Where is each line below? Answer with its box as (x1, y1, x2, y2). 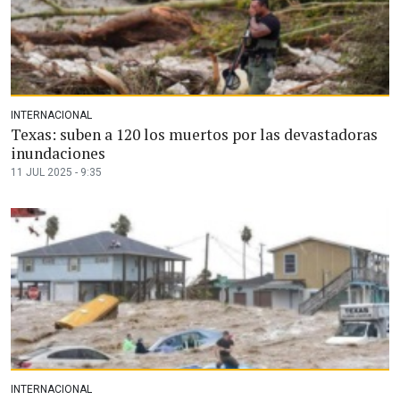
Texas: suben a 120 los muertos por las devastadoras (11, 123, 378, 145)
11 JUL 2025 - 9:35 (11, 165, 102, 179)
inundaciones (11, 142, 105, 163)
